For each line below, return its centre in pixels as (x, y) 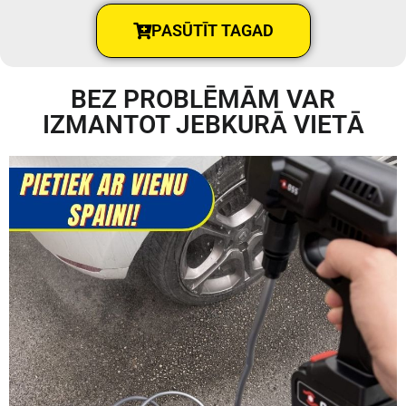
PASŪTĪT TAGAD (212, 31)
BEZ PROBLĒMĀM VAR (203, 100)
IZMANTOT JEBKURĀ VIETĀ (203, 125)
